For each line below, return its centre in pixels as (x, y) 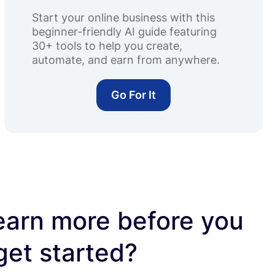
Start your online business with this (123, 17)
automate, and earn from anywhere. (126, 60)
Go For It (133, 95)
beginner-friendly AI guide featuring (124, 32)
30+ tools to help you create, (107, 46)
